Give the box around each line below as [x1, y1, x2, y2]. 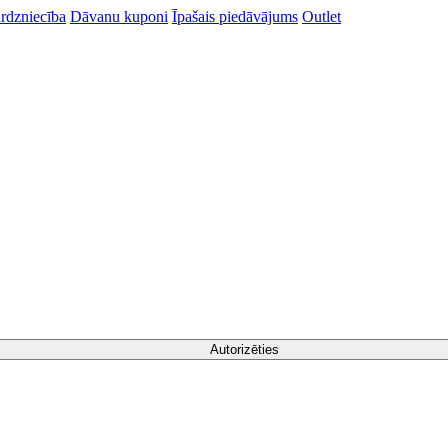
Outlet [302, 8, 341, 25]
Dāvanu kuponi [70, 8, 168, 25]
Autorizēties [209, 342, 279, 357]
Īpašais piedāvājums [172, 8, 298, 25]
